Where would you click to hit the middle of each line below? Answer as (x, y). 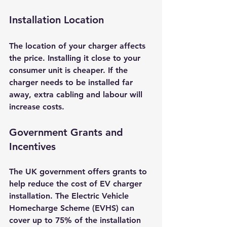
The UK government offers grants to (79, 171)
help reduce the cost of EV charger (77, 183)
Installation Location (56, 20)
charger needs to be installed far (72, 82)
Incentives (32, 146)
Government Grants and (68, 132)
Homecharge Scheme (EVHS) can (73, 208)
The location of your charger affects (79, 46)
